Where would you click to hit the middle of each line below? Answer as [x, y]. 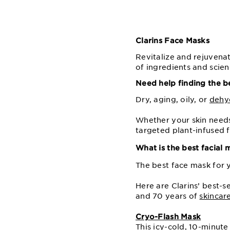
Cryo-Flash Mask [168, 216]
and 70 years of [168, 196]
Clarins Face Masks [173, 41]
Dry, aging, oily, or [172, 99]
